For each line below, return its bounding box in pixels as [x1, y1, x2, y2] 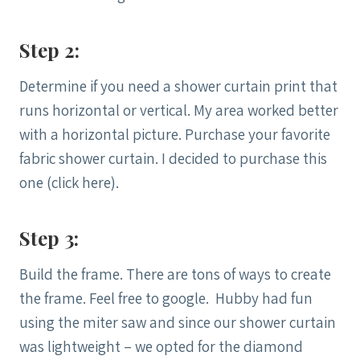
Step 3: [19, 224, 79, 251]
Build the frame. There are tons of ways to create [19, 264, 331, 284]
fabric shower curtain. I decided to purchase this [19, 148, 327, 168]
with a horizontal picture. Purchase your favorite [19, 124, 330, 144]
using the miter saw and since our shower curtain [19, 312, 336, 332]
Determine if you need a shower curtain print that [19, 76, 337, 96]
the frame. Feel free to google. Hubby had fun [19, 288, 313, 308]
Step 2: [19, 36, 80, 63]
